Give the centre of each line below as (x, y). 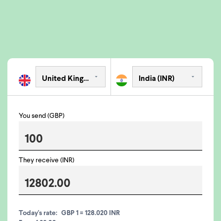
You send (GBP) (42, 116)
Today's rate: (38, 213)
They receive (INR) (47, 161)
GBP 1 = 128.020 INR (91, 213)
